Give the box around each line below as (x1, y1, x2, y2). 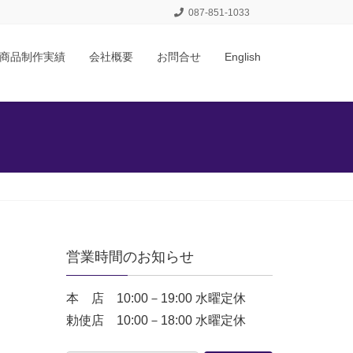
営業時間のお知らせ (65, 249, 194, 265)
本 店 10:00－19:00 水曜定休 (65, 292, 246, 305)
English (225, 50, 261, 63)
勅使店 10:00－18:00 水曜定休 (65, 314, 246, 327)
